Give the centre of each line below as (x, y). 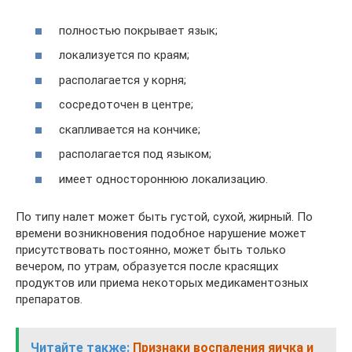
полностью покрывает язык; (138, 30)
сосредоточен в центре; (126, 104)
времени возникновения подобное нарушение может (161, 233)
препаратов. (49, 299)
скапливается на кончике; (130, 129)
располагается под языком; (135, 154)
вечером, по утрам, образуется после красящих (147, 266)
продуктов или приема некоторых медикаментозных (162, 282)
